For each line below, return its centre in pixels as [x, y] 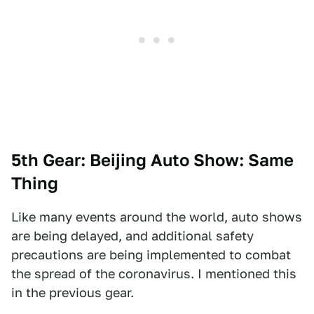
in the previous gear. [73, 292]
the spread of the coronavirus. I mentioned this [154, 273]
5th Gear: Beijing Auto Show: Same [152, 160]
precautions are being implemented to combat [151, 254]
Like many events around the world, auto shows [157, 217]
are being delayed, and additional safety [132, 235]
